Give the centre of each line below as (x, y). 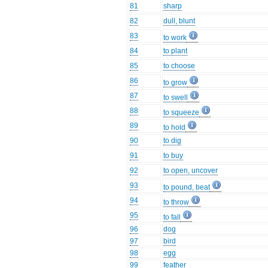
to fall (172, 217)
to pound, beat (187, 188)
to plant (176, 51)
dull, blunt (179, 21)
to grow (176, 83)
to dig (173, 141)
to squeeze (182, 113)
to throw (176, 202)
